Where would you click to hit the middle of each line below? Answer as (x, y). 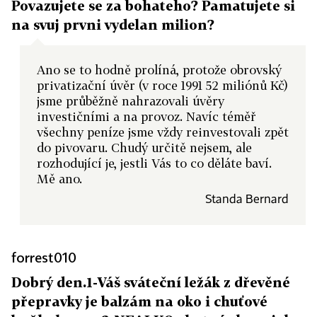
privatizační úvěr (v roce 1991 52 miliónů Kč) (162, 85)
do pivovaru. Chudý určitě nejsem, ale (144, 148)
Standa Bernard (247, 200)
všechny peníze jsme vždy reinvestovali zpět (163, 132)
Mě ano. (59, 179)
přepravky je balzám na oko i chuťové (139, 301)
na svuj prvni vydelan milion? (113, 24)
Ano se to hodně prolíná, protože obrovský (159, 70)
